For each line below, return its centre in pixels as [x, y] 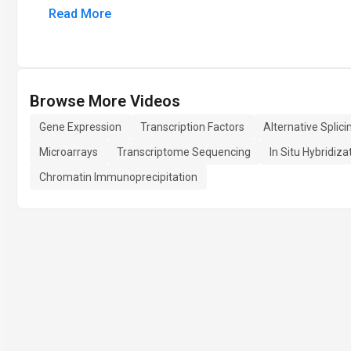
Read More [80, 14]
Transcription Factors [192, 127]
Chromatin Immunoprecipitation [118, 177]
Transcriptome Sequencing [184, 152]
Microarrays [69, 152]
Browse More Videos [105, 101]
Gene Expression [80, 127]
